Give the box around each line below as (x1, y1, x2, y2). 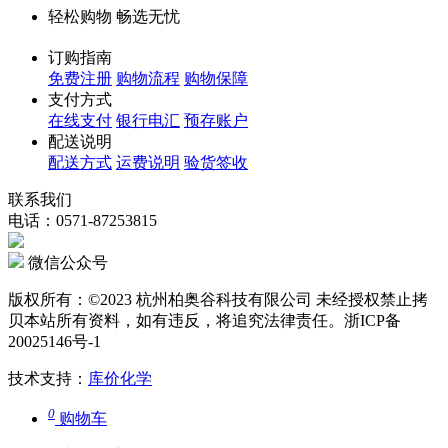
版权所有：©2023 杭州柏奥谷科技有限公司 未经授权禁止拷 (8, 290, 428, 308)
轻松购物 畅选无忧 (48, 7, 180, 25)
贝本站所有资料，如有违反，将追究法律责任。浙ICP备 (8, 311, 401, 329)
